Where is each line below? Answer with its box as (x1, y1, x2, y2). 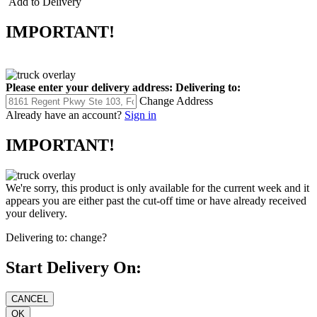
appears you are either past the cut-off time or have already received (6, 194, 306, 207)
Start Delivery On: (6, 258, 142, 277)
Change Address (139, 95, 213, 108)
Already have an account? (6, 109, 122, 122)
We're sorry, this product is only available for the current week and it (6, 181, 309, 194)
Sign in (125, 109, 156, 122)
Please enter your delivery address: (6, 81, 173, 94)
